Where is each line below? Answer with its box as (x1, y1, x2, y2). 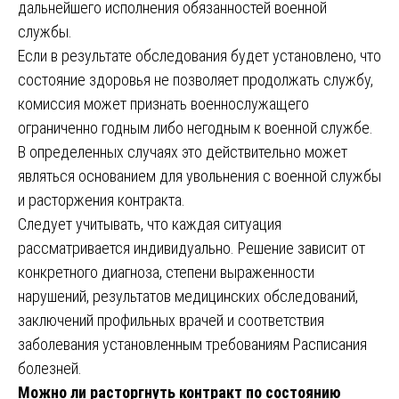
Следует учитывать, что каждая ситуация (18, 214, 281, 233)
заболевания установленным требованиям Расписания (18, 334, 367, 354)
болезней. (18, 358, 82, 378)
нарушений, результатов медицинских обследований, (18, 286, 358, 305)
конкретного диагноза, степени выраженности (18, 262, 314, 281)
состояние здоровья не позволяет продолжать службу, (18, 69, 373, 89)
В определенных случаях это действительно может (18, 142, 347, 161)
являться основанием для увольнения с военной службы (18, 166, 381, 185)
